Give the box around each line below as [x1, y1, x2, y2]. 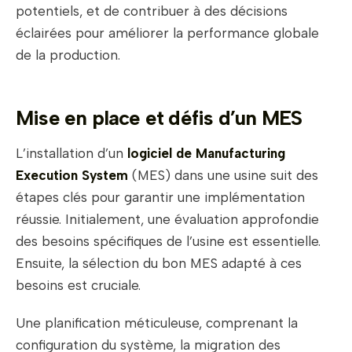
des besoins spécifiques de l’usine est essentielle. [16, 233, 321, 250]
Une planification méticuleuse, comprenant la [16, 315, 298, 332]
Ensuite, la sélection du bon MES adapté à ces [16, 255, 302, 272]
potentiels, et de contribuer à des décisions [16, 3, 288, 20]
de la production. [16, 47, 120, 64]
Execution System [16, 167, 128, 184]
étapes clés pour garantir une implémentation [16, 189, 305, 206]
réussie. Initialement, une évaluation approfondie [16, 211, 319, 228]
